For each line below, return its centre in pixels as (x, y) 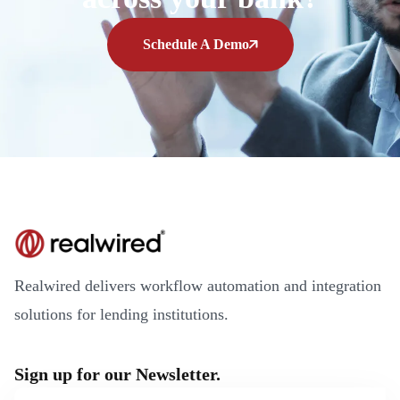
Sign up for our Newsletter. (117, 375)
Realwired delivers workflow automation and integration (198, 286)
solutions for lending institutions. (121, 315)
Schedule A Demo (196, 45)
